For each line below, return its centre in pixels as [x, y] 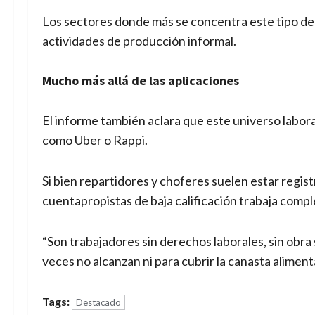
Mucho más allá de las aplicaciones [141, 81]
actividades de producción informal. [139, 41]
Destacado [98, 303]
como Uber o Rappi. [95, 140]
